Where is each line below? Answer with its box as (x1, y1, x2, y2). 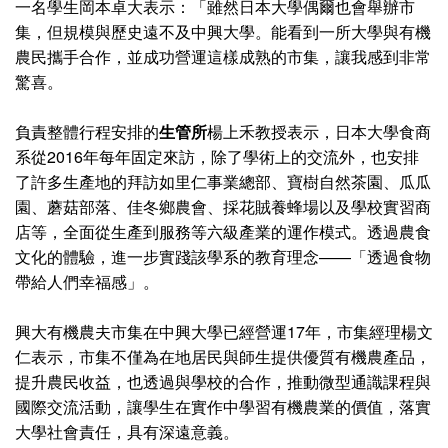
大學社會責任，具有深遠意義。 (15, 419, 239, 443)
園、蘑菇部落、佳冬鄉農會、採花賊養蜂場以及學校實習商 (15, 194, 431, 218)
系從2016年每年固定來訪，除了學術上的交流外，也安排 (15, 144, 419, 168)
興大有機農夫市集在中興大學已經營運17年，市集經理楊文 (15, 319, 433, 343)
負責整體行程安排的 (15, 119, 159, 143)
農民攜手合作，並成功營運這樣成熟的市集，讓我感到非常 (15, 44, 431, 68)
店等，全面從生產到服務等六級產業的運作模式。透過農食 (15, 219, 431, 243)
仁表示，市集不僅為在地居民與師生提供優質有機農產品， (15, 344, 431, 368)
